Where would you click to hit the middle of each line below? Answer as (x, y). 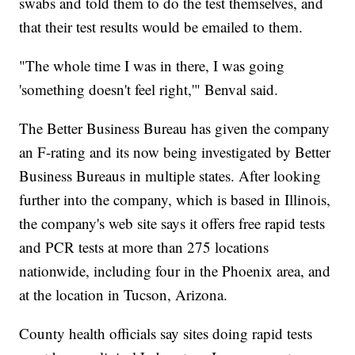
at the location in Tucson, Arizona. (124, 294)
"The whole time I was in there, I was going (152, 65)
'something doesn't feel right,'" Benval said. (149, 89)
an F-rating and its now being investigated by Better (175, 151)
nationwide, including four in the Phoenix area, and (175, 270)
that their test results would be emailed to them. (161, 26)
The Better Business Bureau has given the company (175, 128)
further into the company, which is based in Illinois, (175, 199)
